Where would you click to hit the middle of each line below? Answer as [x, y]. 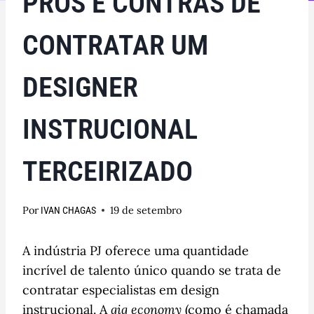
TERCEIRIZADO [108, 171]
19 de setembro [146, 210]
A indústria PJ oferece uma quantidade [136, 250]
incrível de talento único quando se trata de [152, 270]
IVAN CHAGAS [69, 210]
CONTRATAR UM [115, 45]
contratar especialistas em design [121, 289]
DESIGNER [80, 87]
